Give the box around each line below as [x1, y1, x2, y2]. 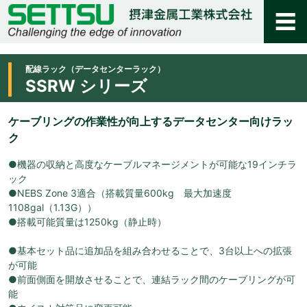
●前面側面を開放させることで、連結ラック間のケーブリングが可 [8, 273, 295, 285]
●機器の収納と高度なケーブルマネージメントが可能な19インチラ [8, 158, 297, 170]
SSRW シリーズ [25, 75, 147, 96]
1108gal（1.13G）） [8, 201, 97, 213]
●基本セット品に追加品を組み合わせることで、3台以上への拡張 [8, 244, 292, 256]
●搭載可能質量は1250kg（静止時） [8, 215, 167, 228]
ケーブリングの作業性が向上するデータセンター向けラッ [8, 114, 293, 128]
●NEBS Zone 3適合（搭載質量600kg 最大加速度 [8, 186, 232, 199]
